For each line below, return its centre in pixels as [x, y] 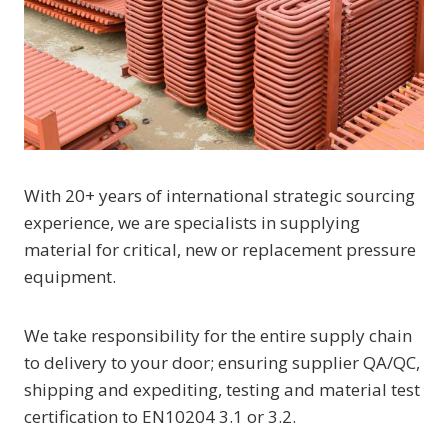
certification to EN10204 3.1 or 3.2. [160, 416]
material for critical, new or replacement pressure [220, 249]
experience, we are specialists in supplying [192, 222]
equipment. [70, 276]
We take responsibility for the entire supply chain [218, 335]
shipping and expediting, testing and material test [222, 389]
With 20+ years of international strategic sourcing [219, 195]
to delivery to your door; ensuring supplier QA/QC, [222, 362]
